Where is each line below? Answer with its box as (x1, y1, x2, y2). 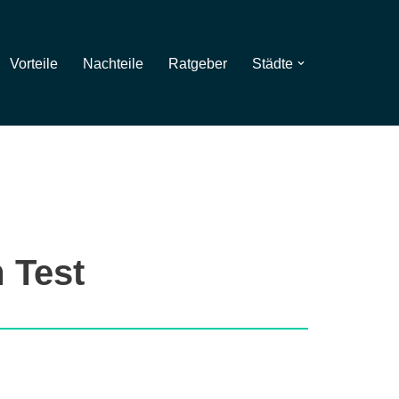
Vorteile (10, 55, 58, 71)
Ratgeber (168, 55, 227, 71)
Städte (252, 55, 293, 71)
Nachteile (83, 55, 143, 71)
